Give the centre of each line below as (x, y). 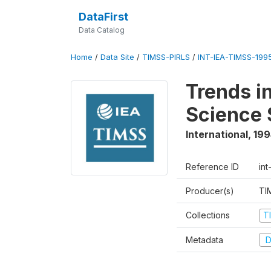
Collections (208, 215)
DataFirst (103, 17)
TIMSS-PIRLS (166, 57)
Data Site (117, 57)
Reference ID (212, 167)
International (217, 134)
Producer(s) (210, 191)
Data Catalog (101, 30)
